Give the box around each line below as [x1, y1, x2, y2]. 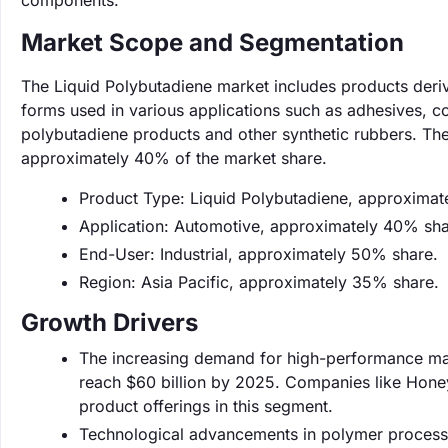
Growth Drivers [21, 308, 198, 337]
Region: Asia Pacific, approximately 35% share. [79, 272, 439, 292]
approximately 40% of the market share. [21, 148, 327, 168]
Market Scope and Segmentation [21, 28, 404, 57]
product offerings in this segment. [79, 396, 333, 416]
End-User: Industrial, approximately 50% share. [79, 244, 438, 264]
